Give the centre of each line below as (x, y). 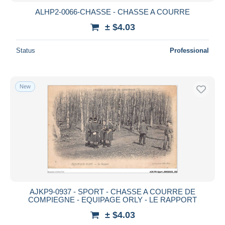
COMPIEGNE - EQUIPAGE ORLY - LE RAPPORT (113, 199)
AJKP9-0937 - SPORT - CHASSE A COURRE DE (113, 191)
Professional (189, 50)
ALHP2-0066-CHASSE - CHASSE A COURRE (113, 12)
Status (26, 50)
